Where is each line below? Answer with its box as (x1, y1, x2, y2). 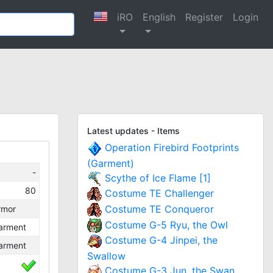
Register (185, 11, 223, 23)
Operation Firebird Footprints (105, 141, 239, 154)
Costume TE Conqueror (105, 202, 214, 215)
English (143, 11, 175, 23)
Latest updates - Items (87, 126, 180, 136)
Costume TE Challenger (105, 187, 214, 200)
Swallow (87, 249, 126, 262)
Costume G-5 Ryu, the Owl (105, 218, 228, 231)
